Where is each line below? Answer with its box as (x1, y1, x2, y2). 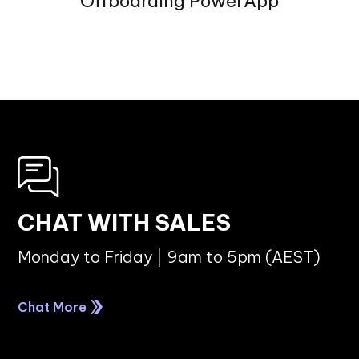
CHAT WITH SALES (18, 208, 232, 237)
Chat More (18, 299, 87, 316)
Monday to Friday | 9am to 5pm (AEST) (18, 247, 321, 268)
